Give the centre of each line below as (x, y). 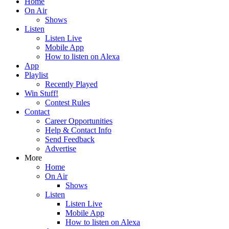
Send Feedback (70, 139)
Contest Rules (67, 102)
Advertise (61, 148)
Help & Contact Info (78, 130)
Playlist (36, 75)
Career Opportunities (79, 121)
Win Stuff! (41, 93)
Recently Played (71, 84)
